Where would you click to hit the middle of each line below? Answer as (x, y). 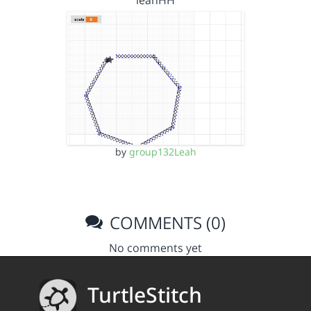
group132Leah (162, 151)
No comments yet (155, 247)
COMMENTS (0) (166, 222)
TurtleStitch (145, 295)
